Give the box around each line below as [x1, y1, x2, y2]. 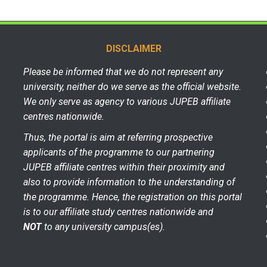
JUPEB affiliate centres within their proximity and [23, 161, 225, 173]
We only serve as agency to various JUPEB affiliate [23, 95, 231, 107]
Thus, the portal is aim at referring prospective [23, 131, 213, 143]
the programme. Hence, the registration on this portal [23, 191, 242, 203]
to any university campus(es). [42, 221, 165, 232]
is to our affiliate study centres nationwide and [23, 206, 213, 218]
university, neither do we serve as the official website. [23, 80, 241, 92]
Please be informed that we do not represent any [23, 66, 223, 77]
